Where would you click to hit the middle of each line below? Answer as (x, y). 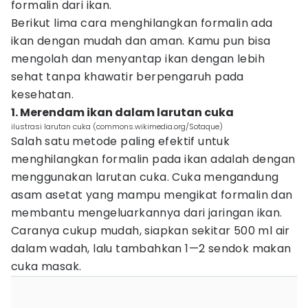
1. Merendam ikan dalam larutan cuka (122, 112)
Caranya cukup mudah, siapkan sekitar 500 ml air (151, 231)
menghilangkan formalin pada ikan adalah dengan (153, 159)
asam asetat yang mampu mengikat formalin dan (152, 195)
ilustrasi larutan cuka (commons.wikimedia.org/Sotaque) (117, 126)
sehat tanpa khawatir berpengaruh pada (128, 77)
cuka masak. (46, 266)
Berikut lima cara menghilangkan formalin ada (142, 23)
